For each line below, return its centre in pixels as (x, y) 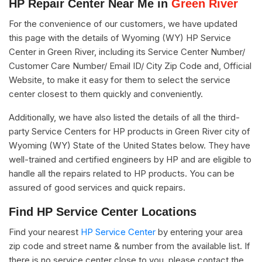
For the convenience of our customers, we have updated (123, 23)
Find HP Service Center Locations (103, 211)
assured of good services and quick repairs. (97, 187)
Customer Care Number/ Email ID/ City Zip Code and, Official (130, 65)
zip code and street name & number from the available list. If (130, 246)
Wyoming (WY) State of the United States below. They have (130, 145)
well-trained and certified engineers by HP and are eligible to (130, 159)
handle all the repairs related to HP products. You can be (122, 173)
